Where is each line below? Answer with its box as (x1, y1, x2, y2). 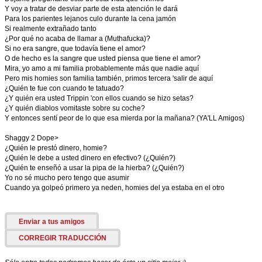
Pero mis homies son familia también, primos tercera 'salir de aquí (5, 74, 213, 82)
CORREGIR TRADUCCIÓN (19, 234, 106, 242)
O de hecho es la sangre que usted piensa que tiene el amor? (5, 54, 201, 63)
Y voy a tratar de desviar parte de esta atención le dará (5, 5, 178, 13)
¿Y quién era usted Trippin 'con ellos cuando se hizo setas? (5, 94, 194, 102)
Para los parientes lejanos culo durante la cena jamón (5, 15, 176, 23)
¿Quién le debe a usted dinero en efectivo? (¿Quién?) (5, 154, 175, 162)
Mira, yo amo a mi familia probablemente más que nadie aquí (5, 64, 199, 73)
